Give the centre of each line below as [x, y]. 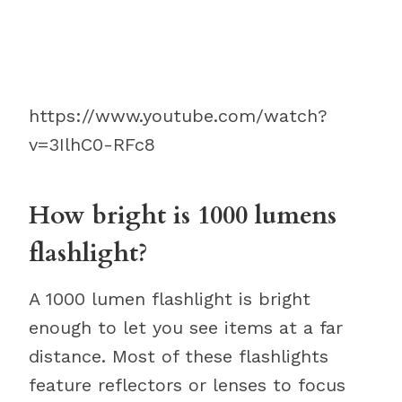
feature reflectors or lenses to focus [187, 385]
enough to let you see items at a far [186, 328]
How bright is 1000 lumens [183, 215]
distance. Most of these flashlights [179, 356]
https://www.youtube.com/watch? [178, 116]
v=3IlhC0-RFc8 [92, 144]
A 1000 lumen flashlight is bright [170, 299]
